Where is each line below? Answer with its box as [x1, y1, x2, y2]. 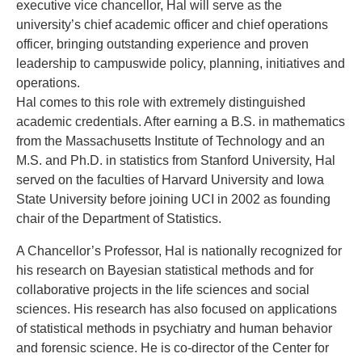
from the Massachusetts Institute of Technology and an [16, 134, 325, 149]
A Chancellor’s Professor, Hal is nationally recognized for [16, 244, 342, 259]
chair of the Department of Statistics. [16, 212, 221, 226]
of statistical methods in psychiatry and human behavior [16, 322, 332, 336]
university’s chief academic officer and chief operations [16, 18, 328, 32]
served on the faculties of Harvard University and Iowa [16, 173, 324, 187]
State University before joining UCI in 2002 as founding [16, 192, 330, 207]
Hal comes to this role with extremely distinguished [16, 95, 305, 110]
